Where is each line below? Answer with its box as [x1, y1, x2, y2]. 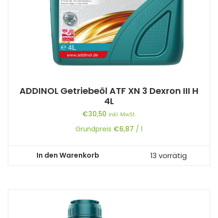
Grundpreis [75, 124, 113, 134]
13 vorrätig [150, 150, 187, 161]
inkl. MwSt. [109, 110, 136, 118]
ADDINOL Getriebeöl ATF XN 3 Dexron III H [19, 84, 199, 97]
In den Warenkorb [36, 150, 99, 161]
